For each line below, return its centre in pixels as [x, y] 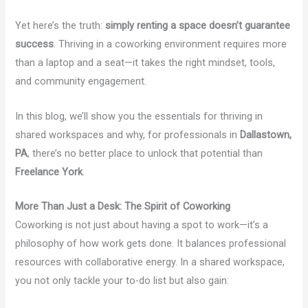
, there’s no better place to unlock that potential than [145, 153]
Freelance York [49, 172]
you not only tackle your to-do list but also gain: [122, 281]
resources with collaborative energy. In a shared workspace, [150, 262]
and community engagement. [81, 81]
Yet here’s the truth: [60, 26]
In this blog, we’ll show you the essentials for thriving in [139, 116]
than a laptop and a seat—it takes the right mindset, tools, [145, 63]
